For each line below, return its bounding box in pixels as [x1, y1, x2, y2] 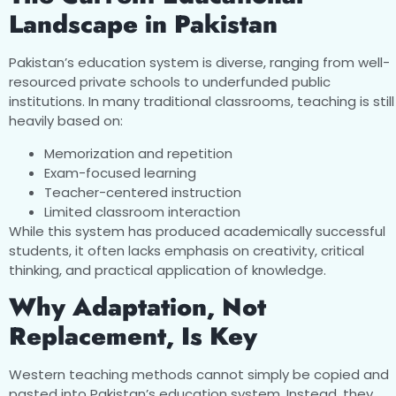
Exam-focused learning [44, 163, 196, 182]
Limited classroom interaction [44, 202, 240, 221]
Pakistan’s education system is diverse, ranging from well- [9, 53, 390, 72]
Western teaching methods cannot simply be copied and [9, 365, 389, 385]
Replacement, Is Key [9, 318, 257, 355]
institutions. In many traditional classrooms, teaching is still [9, 92, 394, 111]
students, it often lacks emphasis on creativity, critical [9, 240, 364, 260]
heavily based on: [9, 111, 123, 131]
